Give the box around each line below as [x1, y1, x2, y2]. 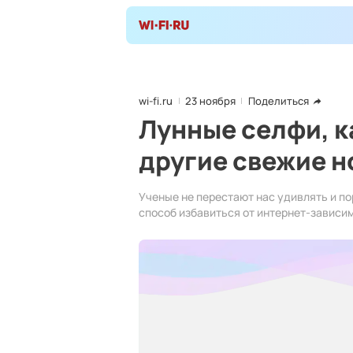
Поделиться [248, 94, 309, 108]
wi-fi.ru [139, 94, 173, 108]
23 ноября [185, 94, 236, 108]
